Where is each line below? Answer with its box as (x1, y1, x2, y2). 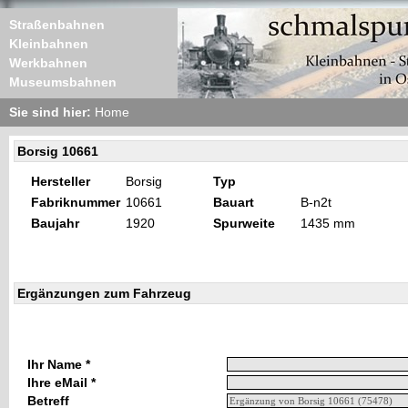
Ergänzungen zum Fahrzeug (17, 286, 191, 301)
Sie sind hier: (9, 105, 95, 119)
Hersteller (31, 174, 90, 189)
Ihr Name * (27, 357, 90, 372)
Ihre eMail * (27, 375, 96, 390)
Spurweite (213, 216, 275, 230)
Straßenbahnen (9, 17, 105, 32)
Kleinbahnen (9, 36, 88, 51)
